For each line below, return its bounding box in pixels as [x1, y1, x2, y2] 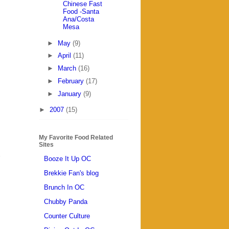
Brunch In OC [44, 184, 84, 192]
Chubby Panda [44, 198, 87, 206]
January [57, 89, 83, 98]
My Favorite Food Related [39, 133, 113, 141]
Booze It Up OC [44, 155, 91, 163]
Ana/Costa [63, 15, 95, 24]
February [57, 77, 86, 85]
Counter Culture [44, 212, 90, 220]
